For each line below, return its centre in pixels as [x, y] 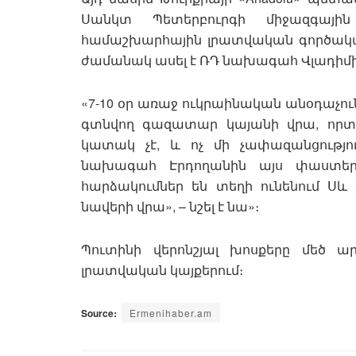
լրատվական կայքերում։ [162, 270]
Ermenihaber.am [171, 313]
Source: [99, 313]
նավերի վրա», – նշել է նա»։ [170, 207]
